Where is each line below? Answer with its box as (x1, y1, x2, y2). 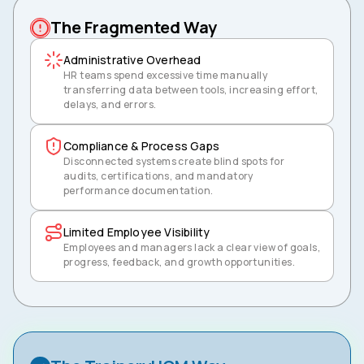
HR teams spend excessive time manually (63, 67, 268, 82)
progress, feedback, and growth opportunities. (63, 254, 295, 269)
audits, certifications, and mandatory (63, 168, 253, 183)
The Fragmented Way (50, 16, 217, 39)
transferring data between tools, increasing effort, (63, 82, 318, 97)
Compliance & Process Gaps (63, 137, 219, 154)
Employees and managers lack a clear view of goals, (63, 240, 320, 254)
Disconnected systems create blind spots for (63, 154, 285, 168)
